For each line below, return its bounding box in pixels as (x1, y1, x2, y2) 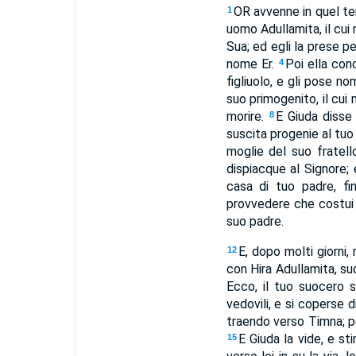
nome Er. (226, 56, 278, 72)
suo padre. (226, 214, 284, 229)
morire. (226, 109, 269, 124)
